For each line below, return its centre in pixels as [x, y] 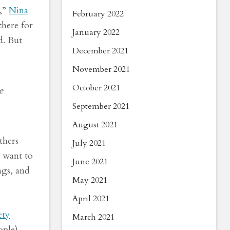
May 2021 [90, 180]
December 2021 [100, 51]
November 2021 [101, 69]
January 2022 [96, 32]
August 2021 [95, 125]
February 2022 [98, 14]
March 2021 [93, 217]
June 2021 [90, 162]
